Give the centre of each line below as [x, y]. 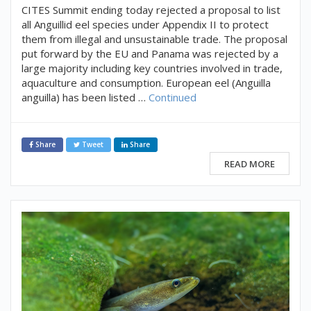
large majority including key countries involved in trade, [152, 68]
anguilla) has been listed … [85, 97]
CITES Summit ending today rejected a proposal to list [151, 9]
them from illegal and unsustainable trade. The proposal [154, 39]
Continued [173, 97]
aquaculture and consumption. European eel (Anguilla [146, 82]
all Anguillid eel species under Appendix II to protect [145, 24]
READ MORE [250, 164]
